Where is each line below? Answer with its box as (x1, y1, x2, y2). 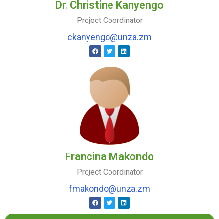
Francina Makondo (65, 151, 154, 163)
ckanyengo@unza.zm (67, 32, 152, 43)
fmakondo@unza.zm (69, 183, 150, 194)
